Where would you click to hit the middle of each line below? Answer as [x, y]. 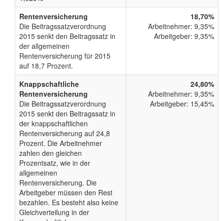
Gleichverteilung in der [54, 212]
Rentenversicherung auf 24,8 [65, 133]
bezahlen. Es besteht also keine [69, 203]
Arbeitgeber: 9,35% [184, 36]
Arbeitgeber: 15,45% [182, 104]
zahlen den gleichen [51, 153]
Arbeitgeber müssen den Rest [66, 193]
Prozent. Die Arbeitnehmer [61, 143]
